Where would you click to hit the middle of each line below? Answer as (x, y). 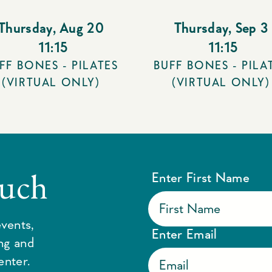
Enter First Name (201, 177)
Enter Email (185, 233)
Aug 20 (81, 28)
